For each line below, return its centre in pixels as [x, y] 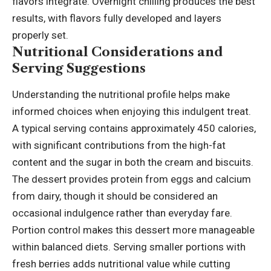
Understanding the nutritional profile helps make [121, 94]
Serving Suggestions [79, 68]
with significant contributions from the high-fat [119, 145]
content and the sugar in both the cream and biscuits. [133, 162]
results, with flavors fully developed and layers [117, 18]
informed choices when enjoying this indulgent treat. [132, 111]
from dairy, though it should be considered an [115, 196]
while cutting [200, 263]
